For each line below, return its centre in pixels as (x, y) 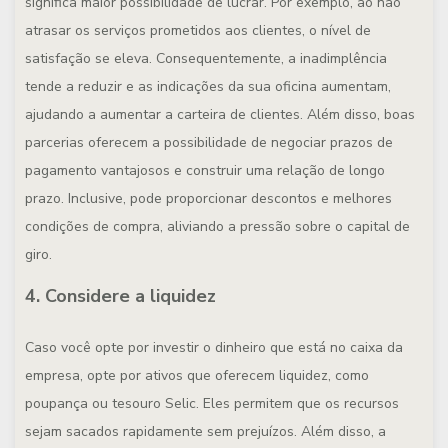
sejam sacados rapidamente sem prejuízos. (163, 431)
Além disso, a (343, 431)
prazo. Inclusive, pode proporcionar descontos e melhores (208, 198)
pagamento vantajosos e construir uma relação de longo (205, 170)
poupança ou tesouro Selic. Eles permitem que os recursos (212, 403)
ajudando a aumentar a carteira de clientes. (166, 114)
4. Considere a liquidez (120, 296)
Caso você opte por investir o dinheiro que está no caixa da (214, 347)
